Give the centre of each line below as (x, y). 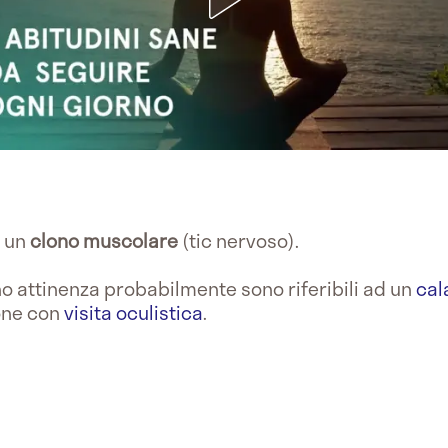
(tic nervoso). (238, 240)
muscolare (130, 240)
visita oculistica (133, 312)
